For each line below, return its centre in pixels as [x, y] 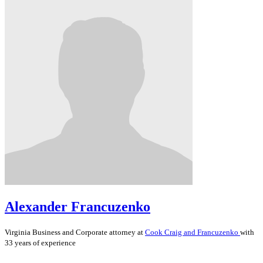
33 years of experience [40, 242]
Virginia [18, 232]
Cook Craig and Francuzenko [193, 232]
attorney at [126, 232]
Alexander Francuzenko [77, 206]
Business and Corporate [70, 232]
